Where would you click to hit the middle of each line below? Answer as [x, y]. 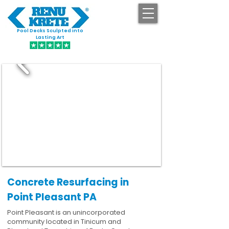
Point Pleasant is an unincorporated [66, 212]
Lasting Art [50, 37]
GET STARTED [132, 35]
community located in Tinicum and [64, 222]
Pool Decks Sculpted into [50, 31]
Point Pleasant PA [52, 197]
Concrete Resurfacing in [68, 182]
